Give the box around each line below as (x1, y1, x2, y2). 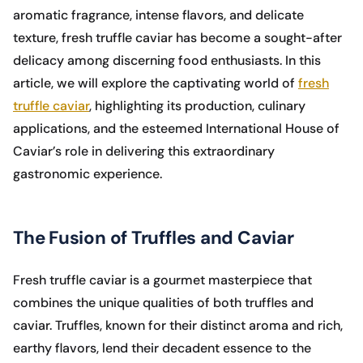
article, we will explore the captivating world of (13, 75, 298, 92)
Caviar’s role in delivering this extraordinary (13, 143, 275, 160)
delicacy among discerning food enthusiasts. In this (13, 52, 321, 70)
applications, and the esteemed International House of (13, 120, 340, 138)
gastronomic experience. (13, 165, 162, 183)
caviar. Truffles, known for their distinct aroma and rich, (13, 317, 343, 335)
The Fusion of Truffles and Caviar (13, 226, 294, 250)
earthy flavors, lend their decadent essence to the (13, 340, 311, 357)
